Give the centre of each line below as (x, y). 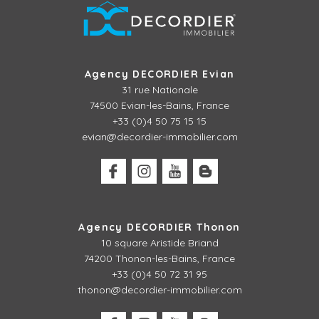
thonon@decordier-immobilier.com (159, 290)
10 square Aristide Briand (159, 243)
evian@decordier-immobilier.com (159, 137)
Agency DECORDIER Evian (159, 74)
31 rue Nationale (159, 90)
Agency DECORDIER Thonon (159, 227)
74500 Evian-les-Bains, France (159, 105)
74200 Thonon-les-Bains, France (159, 258)
